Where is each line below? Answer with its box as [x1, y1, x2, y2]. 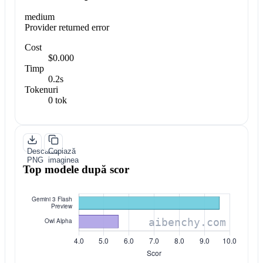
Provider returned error [25, 22, 109, 33]
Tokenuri [25, 85, 58, 95]
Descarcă [26, 147, 59, 156]
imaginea [48, 156, 79, 165]
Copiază [48, 147, 76, 156]
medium [25, 12, 55, 22]
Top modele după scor [22, 163, 129, 176]
